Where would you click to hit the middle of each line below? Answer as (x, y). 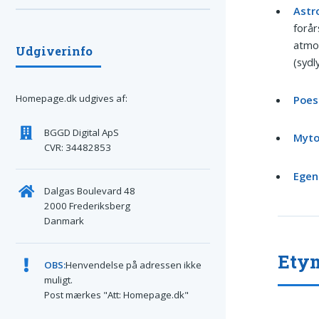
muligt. (58, 279)
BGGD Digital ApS (81, 132)
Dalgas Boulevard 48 (89, 191)
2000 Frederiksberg (87, 206)
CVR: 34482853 (77, 147)
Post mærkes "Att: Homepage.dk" (116, 294)
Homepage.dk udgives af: (72, 99)
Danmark (64, 221)
